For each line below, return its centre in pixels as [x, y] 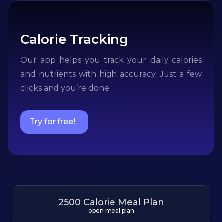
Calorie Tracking [74, 39]
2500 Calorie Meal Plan [111, 202]
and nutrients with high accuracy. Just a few [111, 74]
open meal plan [111, 210]
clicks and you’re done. [65, 88]
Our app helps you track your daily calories [111, 60]
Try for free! [52, 122]
